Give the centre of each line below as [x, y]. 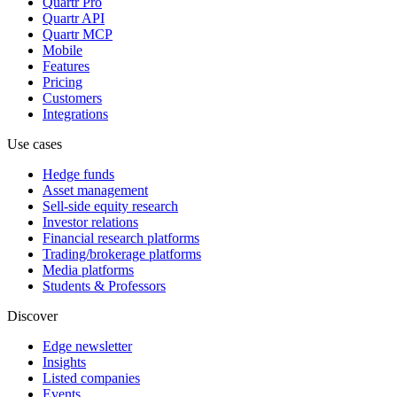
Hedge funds [78, 174]
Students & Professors [104, 285]
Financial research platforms [121, 237]
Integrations [75, 113]
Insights [64, 362]
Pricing [62, 82]
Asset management [95, 190]
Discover [32, 315]
